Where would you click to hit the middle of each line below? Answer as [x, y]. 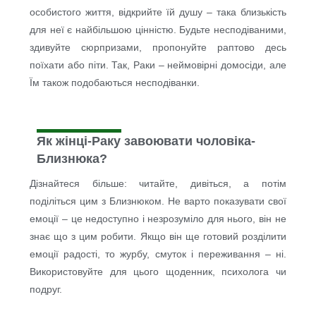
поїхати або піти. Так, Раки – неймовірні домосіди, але [158, 65]
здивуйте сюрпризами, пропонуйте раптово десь [158, 48]
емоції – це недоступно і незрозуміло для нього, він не [158, 219]
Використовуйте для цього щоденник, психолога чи [158, 272]
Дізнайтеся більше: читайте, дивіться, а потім [158, 184]
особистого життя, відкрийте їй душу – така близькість [158, 12]
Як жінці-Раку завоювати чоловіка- [146, 141]
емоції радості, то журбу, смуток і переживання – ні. [158, 254]
